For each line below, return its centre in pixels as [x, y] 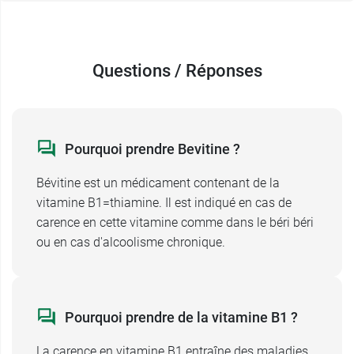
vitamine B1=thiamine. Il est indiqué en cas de [164, 203]
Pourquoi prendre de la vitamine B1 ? [181, 317]
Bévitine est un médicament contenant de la [158, 183]
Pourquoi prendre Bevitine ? [153, 149]
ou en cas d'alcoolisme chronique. [131, 242]
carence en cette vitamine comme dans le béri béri [175, 222]
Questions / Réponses [177, 71]
